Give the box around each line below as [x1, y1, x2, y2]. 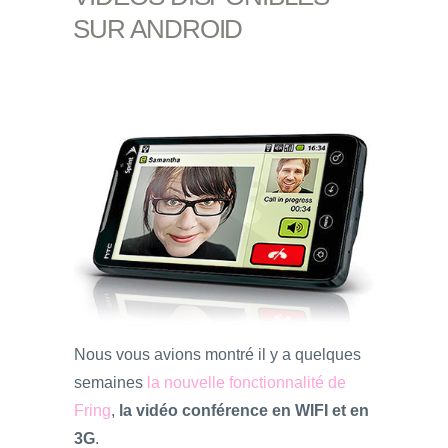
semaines [74, 373, 147, 391]
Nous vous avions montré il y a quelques [74, 345, 361, 363]
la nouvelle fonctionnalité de [147, 373, 346, 391]
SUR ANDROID [72, 15, 243, 43]
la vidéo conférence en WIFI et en [119, 401, 369, 419]
